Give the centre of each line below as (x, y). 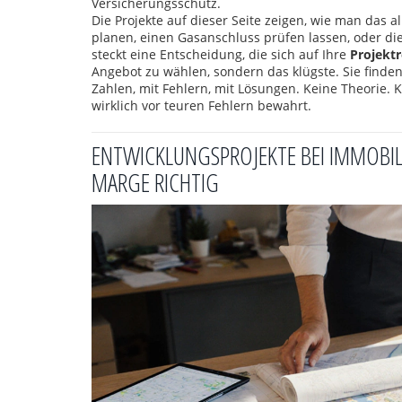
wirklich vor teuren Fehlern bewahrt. (201, 105)
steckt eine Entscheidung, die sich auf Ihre (221, 54)
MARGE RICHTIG (155, 182)
